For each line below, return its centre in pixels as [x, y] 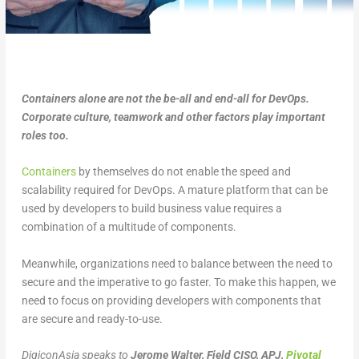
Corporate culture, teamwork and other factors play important [173, 117]
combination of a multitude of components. [129, 227]
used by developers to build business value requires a [151, 209]
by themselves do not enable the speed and [183, 172]
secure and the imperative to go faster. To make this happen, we [178, 282]
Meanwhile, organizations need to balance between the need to [177, 263]
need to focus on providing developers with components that [171, 300]
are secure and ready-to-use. [92, 319]
